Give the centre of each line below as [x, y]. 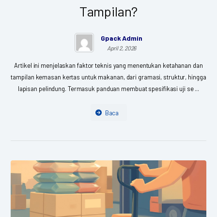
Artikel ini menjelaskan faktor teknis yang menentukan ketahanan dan [108, 65]
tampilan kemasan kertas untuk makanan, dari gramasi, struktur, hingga [108, 77]
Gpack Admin [122, 38]
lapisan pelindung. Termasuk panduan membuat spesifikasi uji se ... [108, 88]
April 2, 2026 [122, 48]
